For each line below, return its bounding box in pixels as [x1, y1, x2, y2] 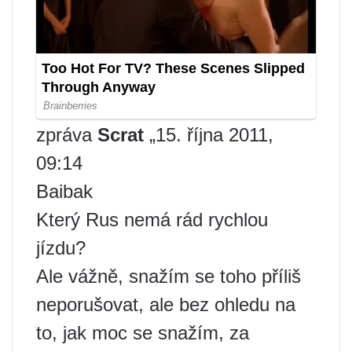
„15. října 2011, [144, 124, 273, 146]
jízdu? [36, 237, 86, 259]
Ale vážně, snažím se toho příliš [36, 266, 301, 288]
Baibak [36, 181, 93, 203]
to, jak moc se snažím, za [36, 322, 249, 344]
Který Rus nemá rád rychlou [36, 209, 268, 231]
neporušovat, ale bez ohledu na [36, 294, 295, 316]
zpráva [36, 124, 97, 146]
